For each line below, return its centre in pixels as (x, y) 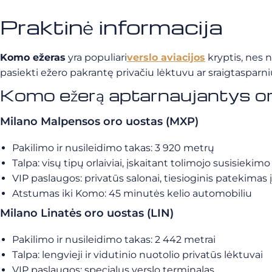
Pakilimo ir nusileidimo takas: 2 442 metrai (114, 240)
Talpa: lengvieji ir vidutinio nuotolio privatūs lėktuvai (138, 255)
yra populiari (96, 57)
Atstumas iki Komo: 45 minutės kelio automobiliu (132, 193)
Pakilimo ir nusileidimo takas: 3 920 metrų (113, 148)
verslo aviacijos (166, 57)
